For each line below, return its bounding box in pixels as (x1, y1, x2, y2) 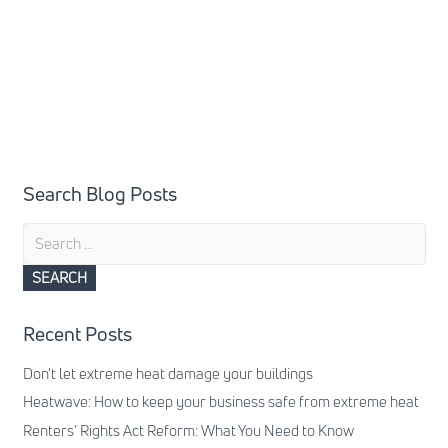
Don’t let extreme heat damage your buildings (22, 362, 313, 384)
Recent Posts (22, 320, 132, 347)
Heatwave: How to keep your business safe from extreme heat (22, 391, 419, 413)
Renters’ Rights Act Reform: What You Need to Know (22, 419, 354, 441)
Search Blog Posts (22, 180, 177, 207)
